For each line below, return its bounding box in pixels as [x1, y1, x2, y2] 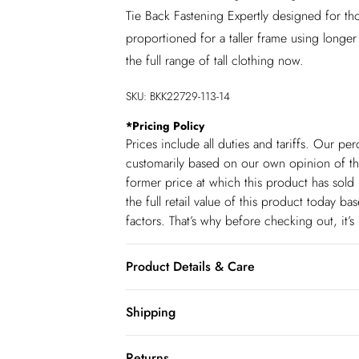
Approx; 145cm [126, 313, 208, 332]
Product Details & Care [126, 257, 255, 276]
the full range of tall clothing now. [126, 51, 304, 70]
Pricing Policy [132, 118, 204, 134]
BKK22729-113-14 [150, 88, 230, 104]
